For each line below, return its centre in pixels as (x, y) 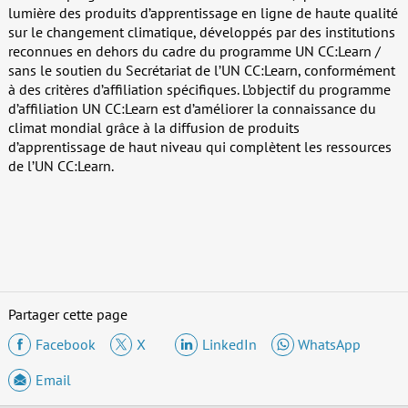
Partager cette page (67, 314)
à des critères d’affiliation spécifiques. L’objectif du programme (199, 89)
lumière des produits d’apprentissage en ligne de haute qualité (203, 12)
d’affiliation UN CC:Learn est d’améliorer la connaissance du (192, 108)
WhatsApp (330, 345)
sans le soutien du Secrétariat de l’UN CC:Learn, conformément (201, 70)
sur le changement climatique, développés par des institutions (201, 31)
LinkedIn (229, 345)
